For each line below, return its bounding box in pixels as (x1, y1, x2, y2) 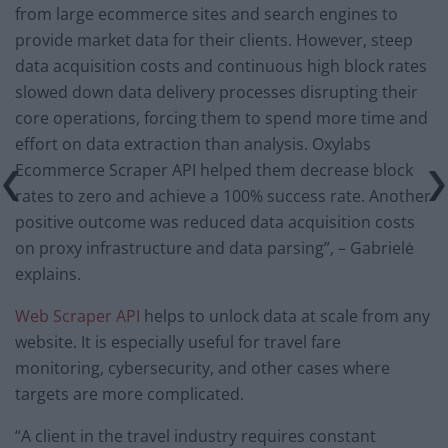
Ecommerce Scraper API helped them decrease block (15, 159, 413, 182)
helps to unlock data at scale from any (140, 305, 430, 328)
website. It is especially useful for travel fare (15, 331, 341, 354)
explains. (15, 263, 81, 286)
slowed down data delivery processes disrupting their (15, 81, 418, 104)
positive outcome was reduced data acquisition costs (15, 211, 415, 234)
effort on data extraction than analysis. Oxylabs (15, 133, 371, 156)
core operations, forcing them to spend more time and (15, 107, 428, 130)
